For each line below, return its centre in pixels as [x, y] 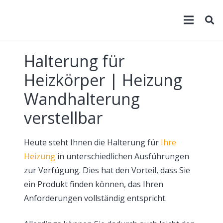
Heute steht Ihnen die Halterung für [92, 142]
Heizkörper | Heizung [103, 80]
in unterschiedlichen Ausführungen [122, 156]
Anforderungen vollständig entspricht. [95, 198]
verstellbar [63, 118]
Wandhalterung [82, 99]
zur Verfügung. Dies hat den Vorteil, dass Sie [107, 170]
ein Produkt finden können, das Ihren [94, 184]
